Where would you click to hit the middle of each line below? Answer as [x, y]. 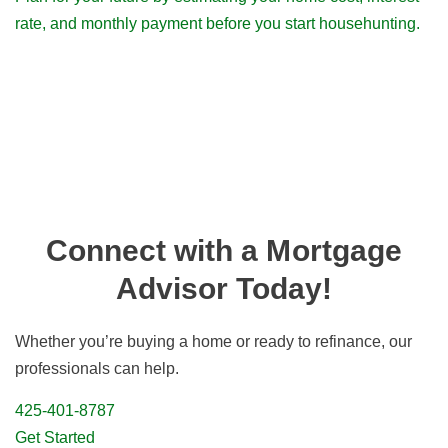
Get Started [55, 437]
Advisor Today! [223, 288]
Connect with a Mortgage [224, 250]
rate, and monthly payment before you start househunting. [217, 23]
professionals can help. [97, 368]
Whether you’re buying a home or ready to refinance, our [213, 341]
